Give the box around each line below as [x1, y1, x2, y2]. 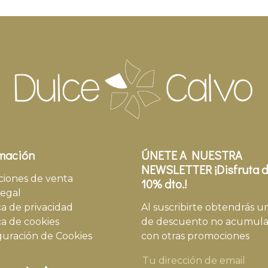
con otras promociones [141, 230, 249, 242]
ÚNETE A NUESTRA [141, 147, 242, 163]
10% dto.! [141, 176, 187, 191]
